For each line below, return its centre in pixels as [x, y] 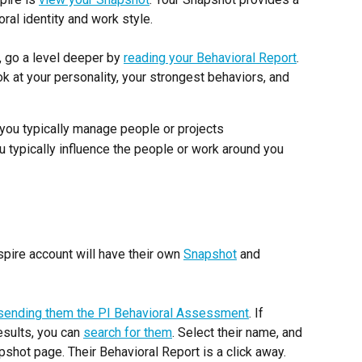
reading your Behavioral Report [210, 58]
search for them [128, 332]
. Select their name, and [239, 332]
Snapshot [210, 255]
